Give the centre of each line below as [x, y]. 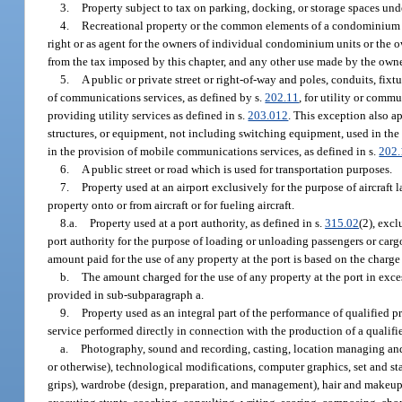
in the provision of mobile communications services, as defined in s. [214, 151]
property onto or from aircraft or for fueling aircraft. [171, 205]
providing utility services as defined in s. [148, 115]
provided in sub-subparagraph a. [126, 294]
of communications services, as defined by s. [157, 97]
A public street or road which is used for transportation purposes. [237, 169]
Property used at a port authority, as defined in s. [208, 223]
